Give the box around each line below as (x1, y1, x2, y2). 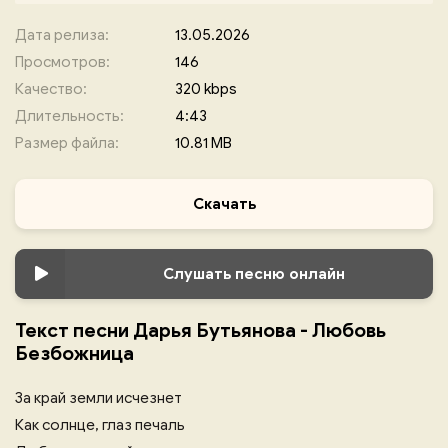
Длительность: (15, 107, 124, 125)
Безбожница (15, 342, 134, 365)
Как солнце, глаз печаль (15, 416, 185, 434)
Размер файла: (15, 134, 119, 152)
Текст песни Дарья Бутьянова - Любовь (15, 319, 386, 342)
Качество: (15, 80, 87, 98)
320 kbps (175, 80, 237, 98)
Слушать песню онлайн (163, 265, 345, 283)
